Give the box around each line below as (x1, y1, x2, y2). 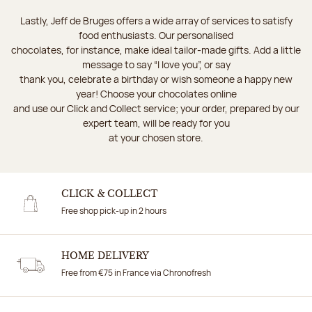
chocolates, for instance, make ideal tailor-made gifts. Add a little (11, 42, 301, 56)
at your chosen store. (109, 130, 203, 144)
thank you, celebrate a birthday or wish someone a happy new (19, 72, 292, 86)
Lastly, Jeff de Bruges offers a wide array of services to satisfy (19, 13, 292, 27)
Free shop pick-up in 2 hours (61, 204, 166, 217)
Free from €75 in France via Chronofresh (61, 266, 211, 279)
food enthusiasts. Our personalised (79, 28, 233, 42)
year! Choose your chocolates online (75, 86, 237, 100)
